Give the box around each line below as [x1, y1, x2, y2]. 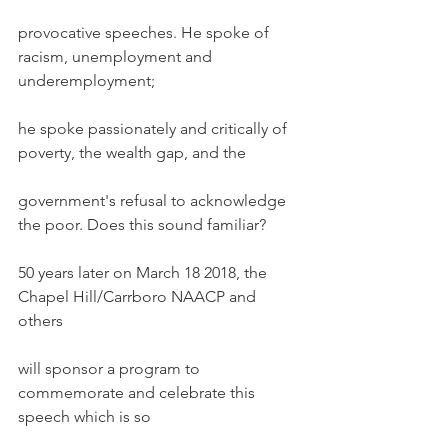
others [18, 311, 63, 330]
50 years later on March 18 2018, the [18, 263, 271, 282]
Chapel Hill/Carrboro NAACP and [18, 287, 260, 306]
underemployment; [18, 71, 155, 90]
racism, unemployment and [18, 47, 216, 66]
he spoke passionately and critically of [18, 119, 291, 138]
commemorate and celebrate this [18, 383, 259, 402]
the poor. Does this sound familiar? [18, 215, 266, 234]
